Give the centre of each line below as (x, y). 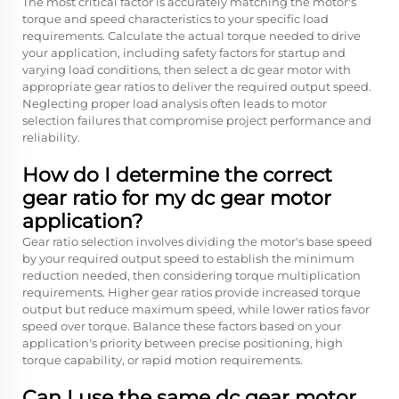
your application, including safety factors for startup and (184, 53)
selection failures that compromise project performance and (197, 120)
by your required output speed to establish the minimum (188, 258)
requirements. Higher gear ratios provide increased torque (191, 292)
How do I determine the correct (177, 175)
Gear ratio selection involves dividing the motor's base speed (197, 241)
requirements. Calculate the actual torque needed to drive (191, 36)
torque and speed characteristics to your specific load (175, 19)
